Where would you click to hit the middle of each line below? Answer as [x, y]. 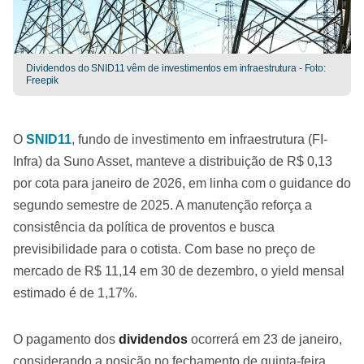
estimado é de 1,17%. [75, 293]
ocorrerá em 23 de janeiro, [265, 339]
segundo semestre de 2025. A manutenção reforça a [162, 205]
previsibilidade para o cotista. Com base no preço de [164, 249]
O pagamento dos [66, 339]
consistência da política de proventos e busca [144, 227]
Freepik [43, 80]
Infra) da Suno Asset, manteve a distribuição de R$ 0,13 [173, 161]
